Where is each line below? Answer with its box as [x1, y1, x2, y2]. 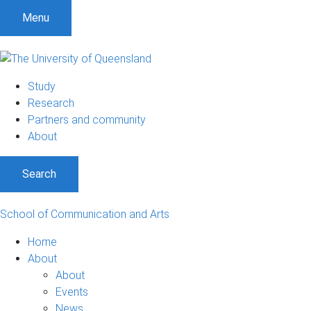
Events [56, 285, 88, 299]
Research [28, 96, 74, 110]
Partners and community [28, 112, 146, 126]
